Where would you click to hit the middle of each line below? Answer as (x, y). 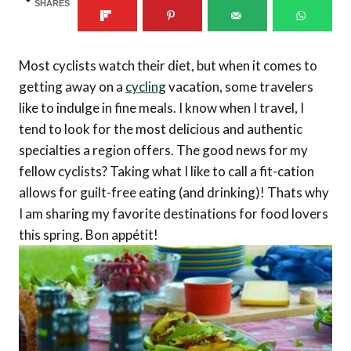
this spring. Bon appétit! (89, 235)
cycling (146, 87)
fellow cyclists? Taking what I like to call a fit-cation (166, 172)
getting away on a (72, 87)
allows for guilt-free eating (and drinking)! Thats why (174, 193)
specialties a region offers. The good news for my (163, 150)
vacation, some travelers (240, 87)
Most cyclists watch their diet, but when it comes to (168, 66)
